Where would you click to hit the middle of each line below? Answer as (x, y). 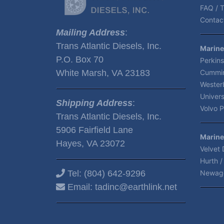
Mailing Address (90, 32)
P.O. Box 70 (80, 59)
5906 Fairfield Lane (94, 130)
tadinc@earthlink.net (136, 187)
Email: (80, 187)
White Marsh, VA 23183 (103, 73)
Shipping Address (94, 103)
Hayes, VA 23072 (90, 143)
